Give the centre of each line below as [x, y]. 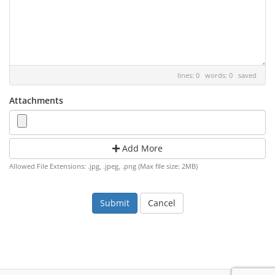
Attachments [36, 100]
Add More [141, 148]
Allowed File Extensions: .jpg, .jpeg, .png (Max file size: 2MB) [103, 166]
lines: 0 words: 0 [208, 75]
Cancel [161, 203]
